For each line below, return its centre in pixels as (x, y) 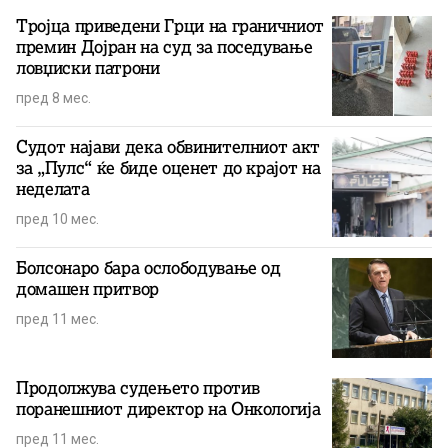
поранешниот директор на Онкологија (168, 408)
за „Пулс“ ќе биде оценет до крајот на (168, 167)
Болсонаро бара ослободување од (148, 267)
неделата (53, 188)
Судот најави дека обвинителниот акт (168, 146)
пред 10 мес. (57, 218)
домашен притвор (87, 288)
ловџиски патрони (88, 67)
